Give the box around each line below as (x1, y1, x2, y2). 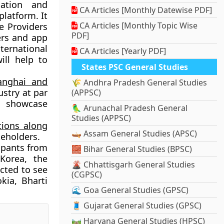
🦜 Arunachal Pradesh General (71, 102, 188, 114)
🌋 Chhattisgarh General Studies (71, 159, 195, 170)
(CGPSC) (71, 169, 102, 180)
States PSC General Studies (81, 61, 188, 73)
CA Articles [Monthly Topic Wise (77, 20, 198, 31)
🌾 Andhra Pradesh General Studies (71, 77, 207, 88)
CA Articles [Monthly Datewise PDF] (77, 4, 212, 16)
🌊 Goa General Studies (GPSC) (71, 184, 189, 196)
